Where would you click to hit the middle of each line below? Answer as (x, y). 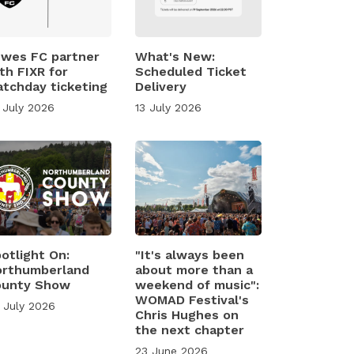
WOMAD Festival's (192, 300)
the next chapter (190, 330)
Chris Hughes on (187, 315)
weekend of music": (197, 285)
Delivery (161, 87)
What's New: (175, 56)
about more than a (194, 270)
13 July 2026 (168, 107)
